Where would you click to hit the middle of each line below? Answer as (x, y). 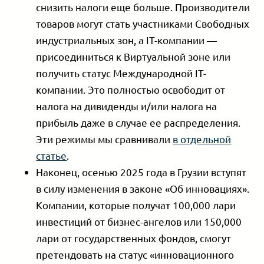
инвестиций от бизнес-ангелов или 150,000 (139, 222)
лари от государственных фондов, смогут (134, 238)
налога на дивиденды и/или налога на (127, 106)
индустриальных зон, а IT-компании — (127, 40)
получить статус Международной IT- (121, 73)
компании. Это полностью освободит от (131, 90)
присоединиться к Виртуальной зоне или (133, 57)
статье (52, 156)
